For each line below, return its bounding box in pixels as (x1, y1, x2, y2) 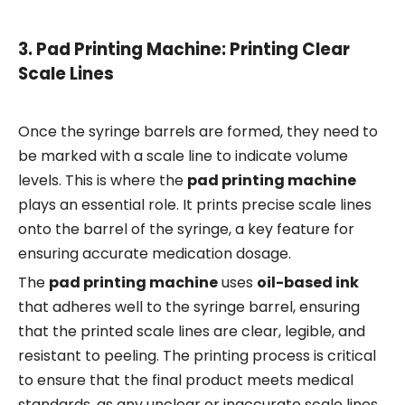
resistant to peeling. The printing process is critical (18, 345, 376, 367)
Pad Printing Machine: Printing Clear (36, 37, 350, 62)
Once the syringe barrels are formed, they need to (18, 121, 378, 143)
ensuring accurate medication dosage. (18, 243, 291, 265)
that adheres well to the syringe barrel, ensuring (18, 297, 360, 318)
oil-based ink (257, 272, 359, 294)
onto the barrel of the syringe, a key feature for (18, 219, 354, 240)
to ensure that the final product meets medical (18, 370, 353, 391)
